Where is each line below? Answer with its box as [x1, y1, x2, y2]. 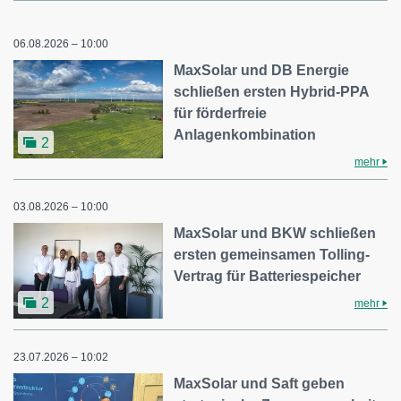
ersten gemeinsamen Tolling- [174, 247, 371, 262]
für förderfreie [174, 106, 268, 121]
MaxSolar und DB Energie [174, 63, 350, 78]
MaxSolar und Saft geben [174, 376, 346, 392]
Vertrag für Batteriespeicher [174, 269, 362, 284]
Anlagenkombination [174, 127, 317, 142]
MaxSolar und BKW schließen [174, 226, 377, 241]
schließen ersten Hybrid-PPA [174, 84, 370, 99]
